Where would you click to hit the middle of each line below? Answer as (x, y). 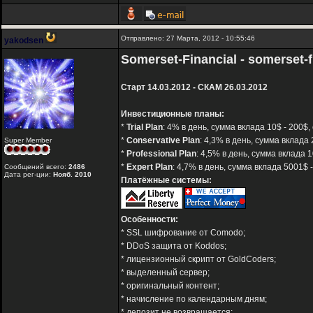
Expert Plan (150, 167)
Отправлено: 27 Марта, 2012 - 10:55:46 (188, 38)
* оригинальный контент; (170, 286)
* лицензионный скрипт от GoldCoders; (198, 260)
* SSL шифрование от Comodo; (183, 233)
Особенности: (150, 220)
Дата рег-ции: (29, 175)
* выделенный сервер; (165, 273)
